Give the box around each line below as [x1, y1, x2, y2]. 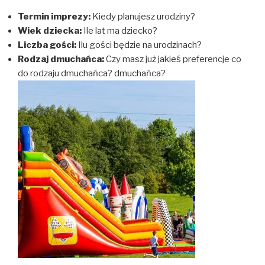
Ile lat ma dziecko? [82, 25, 157, 36]
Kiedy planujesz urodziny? [91, 11, 195, 22]
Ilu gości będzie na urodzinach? [76, 40, 202, 50]
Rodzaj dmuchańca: [18, 54, 104, 64]
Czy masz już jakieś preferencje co [104, 54, 241, 64]
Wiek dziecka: [18, 25, 82, 36]
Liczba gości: [18, 40, 76, 50]
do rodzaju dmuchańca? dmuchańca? [18, 68, 166, 79]
